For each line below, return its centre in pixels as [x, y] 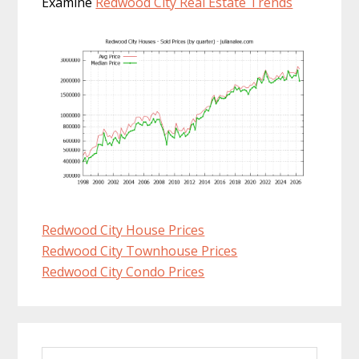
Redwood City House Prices [123, 230]
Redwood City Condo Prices [123, 272]
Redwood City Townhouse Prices [140, 251]
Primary [64, 336]
